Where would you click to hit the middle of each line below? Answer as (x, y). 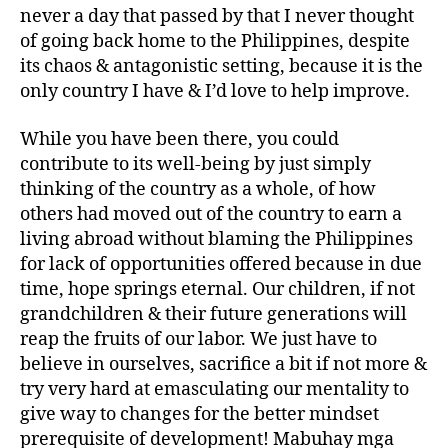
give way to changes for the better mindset (199, 414)
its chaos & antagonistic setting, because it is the (221, 66)
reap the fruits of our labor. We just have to (198, 339)
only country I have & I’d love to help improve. (215, 91)
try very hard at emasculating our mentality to (214, 389)
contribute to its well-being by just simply (195, 164)
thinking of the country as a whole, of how (198, 189)
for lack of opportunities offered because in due (221, 264)
